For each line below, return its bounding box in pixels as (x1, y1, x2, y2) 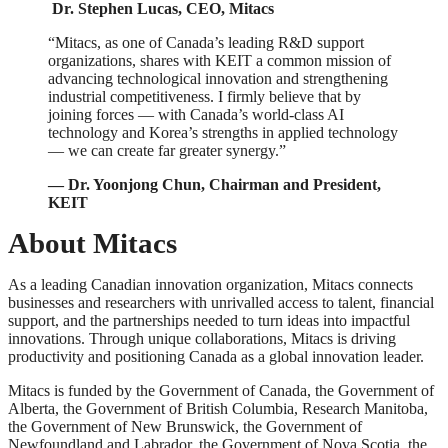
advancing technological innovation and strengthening (48, 69, 388, 87)
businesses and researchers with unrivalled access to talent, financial (8, 293, 434, 311)
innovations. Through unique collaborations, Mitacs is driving (8, 329, 396, 347)
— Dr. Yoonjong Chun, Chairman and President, (48, 175, 381, 193)
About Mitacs (8, 227, 177, 259)
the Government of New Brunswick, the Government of (8, 417, 362, 435)
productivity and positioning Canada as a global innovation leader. (8, 347, 427, 365)
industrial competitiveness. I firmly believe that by (48, 87, 361, 105)
